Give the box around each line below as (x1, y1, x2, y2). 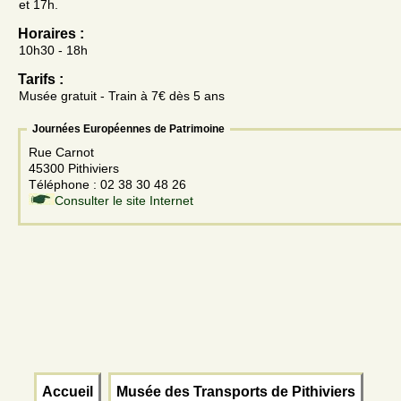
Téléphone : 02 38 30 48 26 (29, 177, 190, 192)
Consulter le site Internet (55, 193, 193, 209)
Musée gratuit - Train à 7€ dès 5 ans (19, 89, 225, 104)
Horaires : (18, 26, 84, 42)
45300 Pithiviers (29, 161, 119, 176)
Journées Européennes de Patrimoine (32, 123, 225, 136)
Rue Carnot (29, 145, 98, 160)
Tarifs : (18, 72, 64, 88)
